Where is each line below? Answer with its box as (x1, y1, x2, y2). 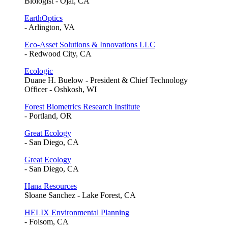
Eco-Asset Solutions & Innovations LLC (24, 40, 155, 49)
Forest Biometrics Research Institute (24, 102, 140, 111)
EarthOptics (24, 13, 63, 22)
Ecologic (24, 66, 53, 75)
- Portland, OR (24, 111, 72, 120)
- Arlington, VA (24, 22, 75, 32)
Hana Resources (24, 181, 77, 190)
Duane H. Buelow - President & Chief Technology (24, 75, 188, 84)
